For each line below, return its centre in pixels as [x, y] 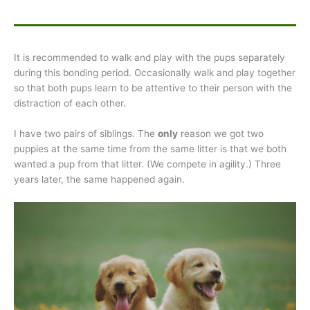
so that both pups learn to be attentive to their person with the [153, 88]
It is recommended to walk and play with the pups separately [149, 58]
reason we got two [221, 134]
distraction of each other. [70, 103]
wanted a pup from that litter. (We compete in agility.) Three [147, 164]
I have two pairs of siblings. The [86, 134]
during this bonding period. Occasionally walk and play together [155, 73]
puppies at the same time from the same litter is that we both [150, 149]
